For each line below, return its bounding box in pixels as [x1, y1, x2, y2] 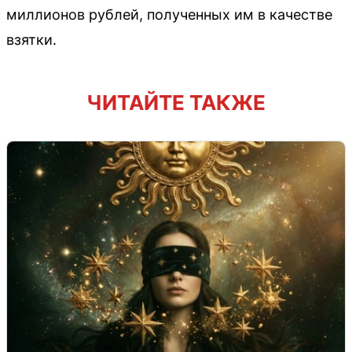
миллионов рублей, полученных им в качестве [6, 5, 332, 23]
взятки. [6, 31, 57, 48]
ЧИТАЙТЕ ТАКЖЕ [86, 90, 266, 115]
